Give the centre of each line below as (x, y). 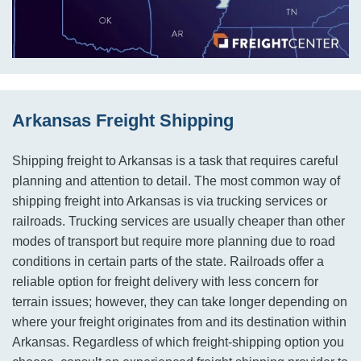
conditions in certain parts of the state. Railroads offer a (168, 262)
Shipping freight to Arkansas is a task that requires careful (175, 161)
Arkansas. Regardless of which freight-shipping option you (178, 342)
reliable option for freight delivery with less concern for (165, 282)
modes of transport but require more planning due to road (174, 242)
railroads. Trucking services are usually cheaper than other (178, 222)
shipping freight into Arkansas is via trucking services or (170, 201)
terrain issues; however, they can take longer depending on (180, 302)
